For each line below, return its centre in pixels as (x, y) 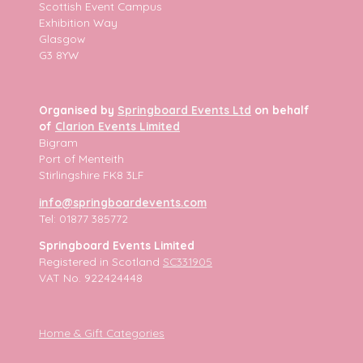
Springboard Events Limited (117, 246)
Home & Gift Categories (102, 332)
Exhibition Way (78, 22)
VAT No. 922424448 (91, 278)
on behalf (280, 109)
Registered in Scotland (101, 262)
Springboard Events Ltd (184, 109)
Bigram (58, 142)
